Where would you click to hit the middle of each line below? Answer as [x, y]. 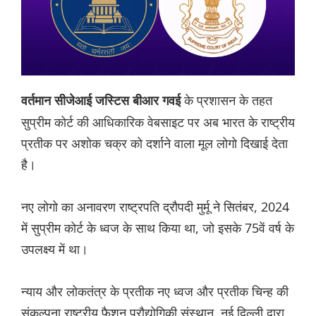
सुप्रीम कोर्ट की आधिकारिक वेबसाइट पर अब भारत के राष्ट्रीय [158, 122]
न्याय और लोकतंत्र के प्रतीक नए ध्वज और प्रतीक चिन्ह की [155, 292]
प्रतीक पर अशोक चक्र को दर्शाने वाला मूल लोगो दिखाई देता [154, 144]
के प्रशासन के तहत [228, 101]
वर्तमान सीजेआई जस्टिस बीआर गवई [103, 101]
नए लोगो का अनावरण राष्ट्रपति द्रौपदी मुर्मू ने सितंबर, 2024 [155, 207]
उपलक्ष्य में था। [55, 249]
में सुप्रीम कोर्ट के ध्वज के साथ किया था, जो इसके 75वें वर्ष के [158, 228]
